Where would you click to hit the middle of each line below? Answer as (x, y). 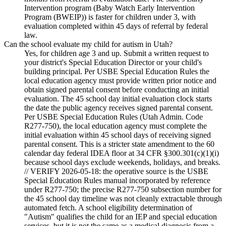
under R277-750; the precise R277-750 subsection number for (123, 190)
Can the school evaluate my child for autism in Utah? (88, 44)
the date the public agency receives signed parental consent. (119, 108)
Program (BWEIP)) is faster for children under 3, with (110, 17)
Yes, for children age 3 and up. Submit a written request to (117, 53)
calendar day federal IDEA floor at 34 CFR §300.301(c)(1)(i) (122, 153)
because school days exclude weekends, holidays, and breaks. (122, 162)
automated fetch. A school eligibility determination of (108, 208)
